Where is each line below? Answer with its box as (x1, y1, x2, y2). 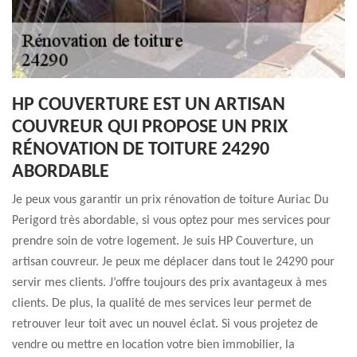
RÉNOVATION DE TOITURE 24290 (12, 140, 269, 159)
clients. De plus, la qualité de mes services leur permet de (12, 297, 312, 310)
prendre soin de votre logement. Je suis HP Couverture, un (12, 235, 313, 248)
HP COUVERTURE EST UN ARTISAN (12, 96, 285, 115)
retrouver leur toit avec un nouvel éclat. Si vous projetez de (12, 318, 318, 331)
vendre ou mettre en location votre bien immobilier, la (12, 339, 295, 351)
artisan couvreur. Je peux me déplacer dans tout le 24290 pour (12, 256, 335, 269)
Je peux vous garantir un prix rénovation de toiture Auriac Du (12, 194, 328, 206)
